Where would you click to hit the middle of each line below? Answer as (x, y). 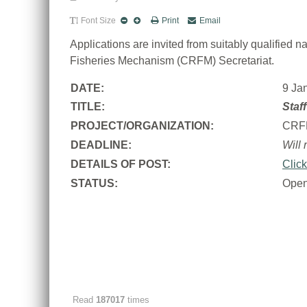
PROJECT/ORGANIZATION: (142, 126)
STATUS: (94, 183)
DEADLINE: (101, 145)
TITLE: (89, 107)
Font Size (98, 21)
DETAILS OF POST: (121, 164)
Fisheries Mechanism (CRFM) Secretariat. (172, 61)
